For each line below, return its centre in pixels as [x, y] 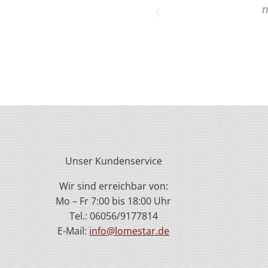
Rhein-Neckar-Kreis [173, 51]
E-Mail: [74, 231]
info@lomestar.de [130, 231]
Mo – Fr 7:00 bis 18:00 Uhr [114, 201]
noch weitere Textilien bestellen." [173, 9]
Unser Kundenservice [113, 161]
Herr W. [173, 39]
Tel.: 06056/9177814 [113, 216]
